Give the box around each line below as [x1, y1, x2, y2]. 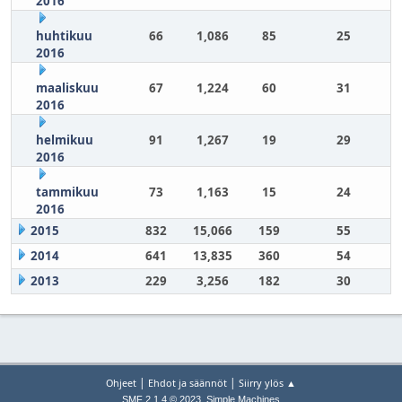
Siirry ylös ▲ [239, 376, 296, 390]
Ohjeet [106, 376, 136, 390]
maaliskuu [35, 80, 99, 96]
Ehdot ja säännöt [148, 376, 227, 390]
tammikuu [35, 184, 99, 200]
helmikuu [35, 132, 93, 148]
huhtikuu [35, 28, 92, 44]
